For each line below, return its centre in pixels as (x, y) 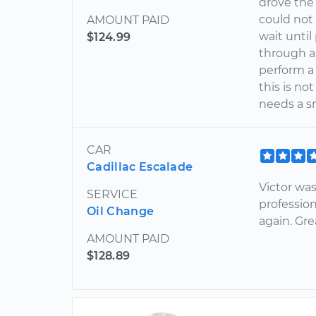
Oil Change (121, 211)
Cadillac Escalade (140, 167)
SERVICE (112, 194)
